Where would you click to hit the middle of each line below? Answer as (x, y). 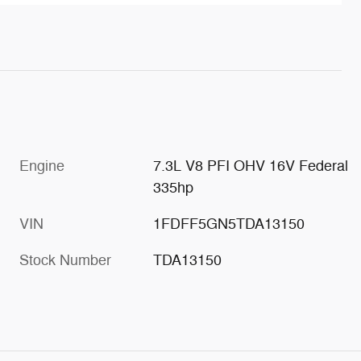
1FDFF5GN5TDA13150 (229, 224)
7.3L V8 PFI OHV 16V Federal (251, 166)
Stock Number (65, 260)
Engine (42, 166)
